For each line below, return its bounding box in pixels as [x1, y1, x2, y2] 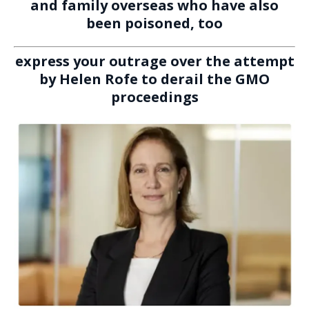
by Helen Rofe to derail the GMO [39, 69, 270, 88]
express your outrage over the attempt [14, 51, 295, 70]
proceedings [110, 87, 199, 106]
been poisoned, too [86, 13, 223, 32]
